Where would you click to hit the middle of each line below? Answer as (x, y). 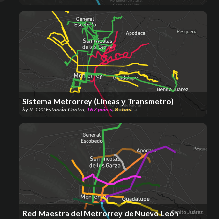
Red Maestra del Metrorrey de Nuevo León (100, 213)
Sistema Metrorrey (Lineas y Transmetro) (98, 101)
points (105, 109)
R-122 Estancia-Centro (57, 109)
